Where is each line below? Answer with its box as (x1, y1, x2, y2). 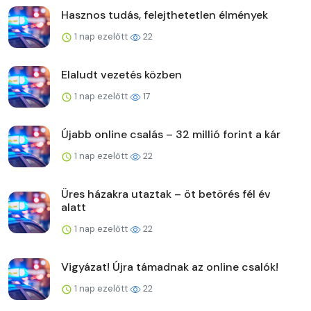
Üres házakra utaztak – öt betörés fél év (61, 186, 271, 201)
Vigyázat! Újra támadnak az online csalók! (61, 259, 278, 274)
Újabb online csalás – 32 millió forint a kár (61, 126, 280, 142)
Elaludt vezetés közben (61, 67, 182, 82)
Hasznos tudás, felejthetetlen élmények (61, 7, 268, 22)
